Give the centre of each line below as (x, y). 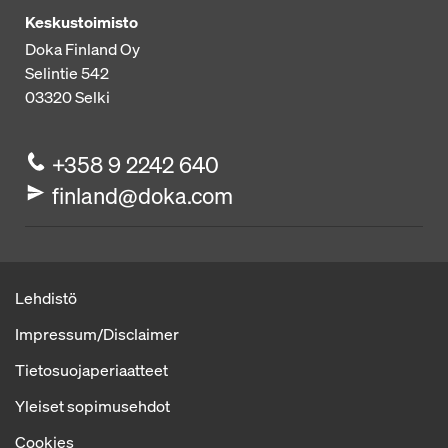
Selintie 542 (67, 72)
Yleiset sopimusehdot (92, 405)
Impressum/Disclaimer (97, 333)
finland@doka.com (143, 195)
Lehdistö (46, 297)
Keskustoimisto (81, 21)
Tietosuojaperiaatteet (91, 369)
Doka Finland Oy (82, 48)
